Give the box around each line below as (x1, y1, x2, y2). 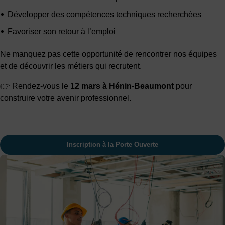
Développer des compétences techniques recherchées (8, 10, 201, 19)
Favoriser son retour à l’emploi (8, 27, 116, 36)
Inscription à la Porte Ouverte (67, 141, 158, 149)
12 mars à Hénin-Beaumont (70, 82, 174, 91)
